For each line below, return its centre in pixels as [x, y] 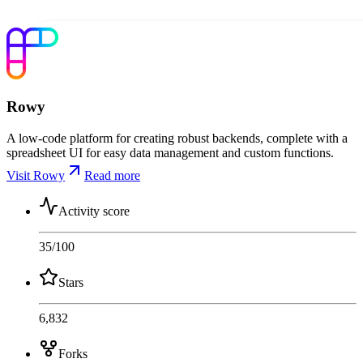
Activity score [94, 211]
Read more [112, 175]
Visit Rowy [36, 175]
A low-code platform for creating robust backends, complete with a [177, 138]
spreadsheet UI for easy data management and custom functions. [170, 152]
